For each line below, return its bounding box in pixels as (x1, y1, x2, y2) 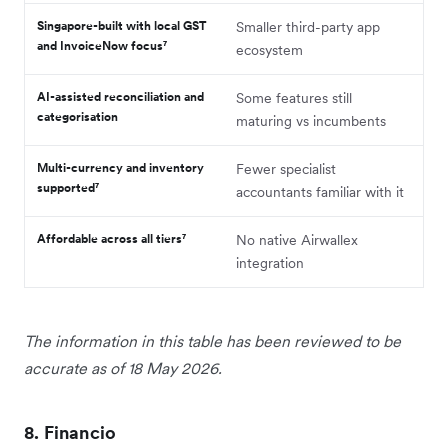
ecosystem (236, 40, 303, 59)
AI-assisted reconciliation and (37, 88, 204, 104)
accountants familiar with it (236, 182, 404, 201)
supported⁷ (37, 179, 99, 195)
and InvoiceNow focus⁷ (37, 37, 167, 53)
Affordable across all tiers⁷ (37, 230, 186, 246)
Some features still (236, 88, 352, 107)
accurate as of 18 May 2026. (24, 357, 222, 378)
